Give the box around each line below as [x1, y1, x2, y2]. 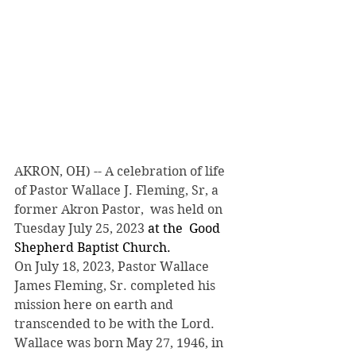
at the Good [145, 220, 223, 236]
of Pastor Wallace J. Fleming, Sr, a [14, 182, 222, 198]
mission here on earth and [14, 296, 176, 312]
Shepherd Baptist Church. [14, 239, 171, 255]
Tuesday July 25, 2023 [14, 220, 145, 236]
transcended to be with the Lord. [14, 315, 221, 331]
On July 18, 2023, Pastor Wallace [14, 258, 212, 274]
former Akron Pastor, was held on [14, 201, 226, 217]
